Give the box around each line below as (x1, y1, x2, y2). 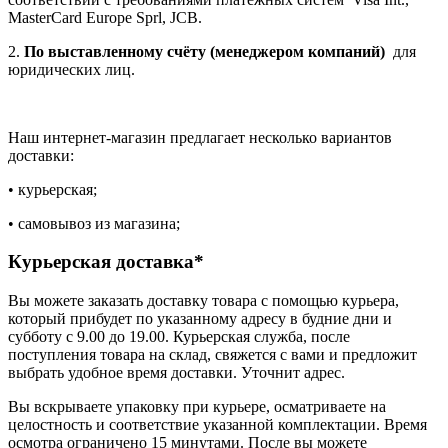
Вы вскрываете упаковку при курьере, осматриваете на (8, 398, 386, 416)
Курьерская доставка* (8, 251, 204, 273)
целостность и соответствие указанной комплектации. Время (8, 416, 427, 434)
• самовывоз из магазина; (8, 214, 180, 232)
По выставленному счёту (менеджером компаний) (24, 42, 385, 60)
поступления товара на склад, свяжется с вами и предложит (8, 346, 417, 364)
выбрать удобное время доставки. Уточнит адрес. (8, 364, 345, 382)
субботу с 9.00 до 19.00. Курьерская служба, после (8, 328, 350, 346)
